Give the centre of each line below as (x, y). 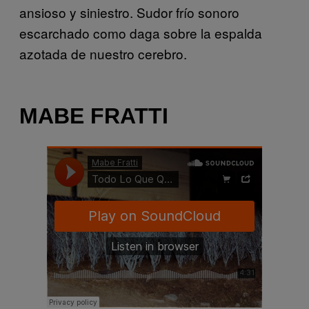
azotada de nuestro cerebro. (103, 54)
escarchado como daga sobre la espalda (141, 33)
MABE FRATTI (94, 116)
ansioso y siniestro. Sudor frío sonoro (129, 12)
